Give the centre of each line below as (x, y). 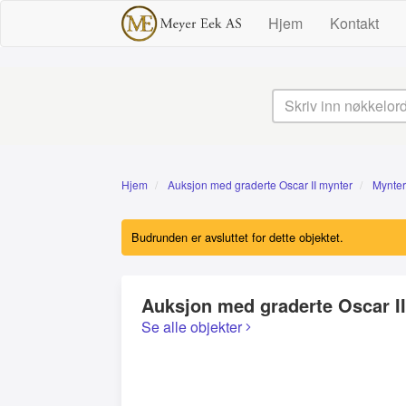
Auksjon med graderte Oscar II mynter (260, 184)
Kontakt (355, 23)
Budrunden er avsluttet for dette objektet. (237, 237)
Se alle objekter (193, 327)
